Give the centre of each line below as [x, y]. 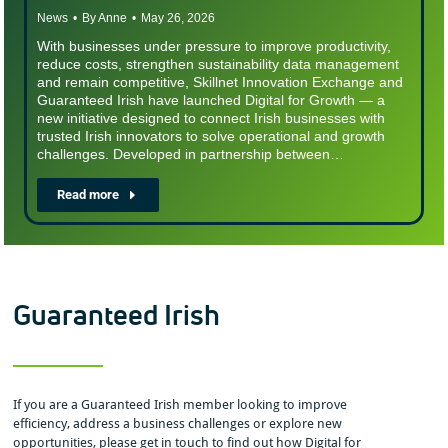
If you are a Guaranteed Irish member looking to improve [180, 405]
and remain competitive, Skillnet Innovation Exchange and [220, 82]
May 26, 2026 [178, 18]
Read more [88, 195]
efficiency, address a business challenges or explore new [178, 424]
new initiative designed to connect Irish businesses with [211, 118]
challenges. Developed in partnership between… [191, 154]
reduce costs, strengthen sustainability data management [218, 64]
